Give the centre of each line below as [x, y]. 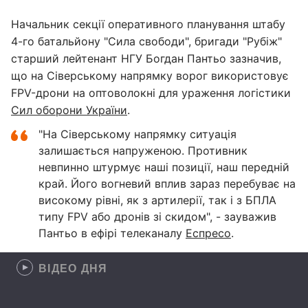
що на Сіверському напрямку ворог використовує [150, 76]
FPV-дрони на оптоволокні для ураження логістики [151, 93]
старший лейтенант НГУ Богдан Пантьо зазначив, [146, 58]
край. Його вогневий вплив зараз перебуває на [167, 184]
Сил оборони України [69, 110]
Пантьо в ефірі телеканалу [112, 233]
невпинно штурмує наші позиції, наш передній [164, 167]
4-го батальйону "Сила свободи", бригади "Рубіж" [146, 41]
